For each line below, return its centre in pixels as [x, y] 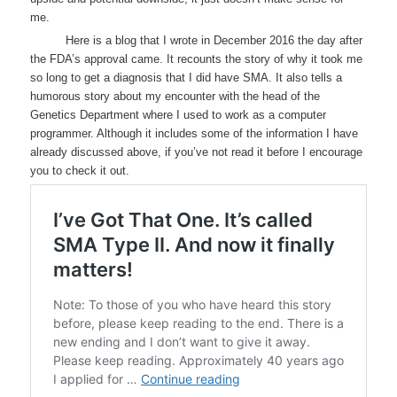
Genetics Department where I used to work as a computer [179, 114]
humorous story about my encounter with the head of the [175, 96]
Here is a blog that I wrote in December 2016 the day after [214, 40]
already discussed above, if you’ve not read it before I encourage [197, 152]
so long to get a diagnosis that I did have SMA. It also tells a [187, 77]
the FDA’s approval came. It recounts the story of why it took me [197, 58]
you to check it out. [80, 170]
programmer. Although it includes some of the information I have [195, 133]
